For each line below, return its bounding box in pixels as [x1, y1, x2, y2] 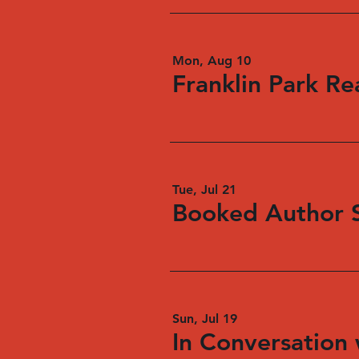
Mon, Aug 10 [172, 53, 251, 68]
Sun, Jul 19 [172, 311, 237, 326]
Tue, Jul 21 [172, 182, 236, 197]
